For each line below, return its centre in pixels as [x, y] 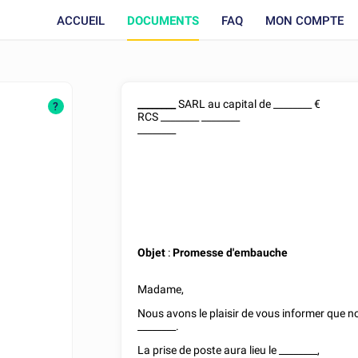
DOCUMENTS [163, 20]
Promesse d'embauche [231, 253]
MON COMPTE [304, 20]
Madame [160, 289]
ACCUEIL [81, 20]
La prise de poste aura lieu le [209, 350]
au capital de [240, 104]
